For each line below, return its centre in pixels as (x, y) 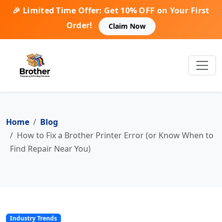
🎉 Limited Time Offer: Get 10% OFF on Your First (111, 10)
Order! (79, 26)
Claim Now (127, 26)
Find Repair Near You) (50, 148)
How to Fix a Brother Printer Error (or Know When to (115, 135)
